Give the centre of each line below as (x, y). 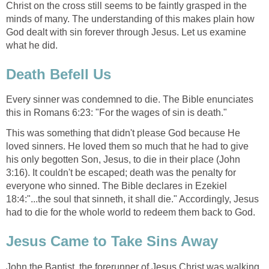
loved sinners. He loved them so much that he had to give (127, 147)
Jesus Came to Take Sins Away (112, 241)
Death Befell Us (59, 74)
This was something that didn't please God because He (123, 133)
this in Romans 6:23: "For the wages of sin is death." (116, 113)
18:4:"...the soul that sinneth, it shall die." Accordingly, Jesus (132, 199)
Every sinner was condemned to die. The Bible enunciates (130, 100)
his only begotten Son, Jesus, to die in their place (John (123, 160)
